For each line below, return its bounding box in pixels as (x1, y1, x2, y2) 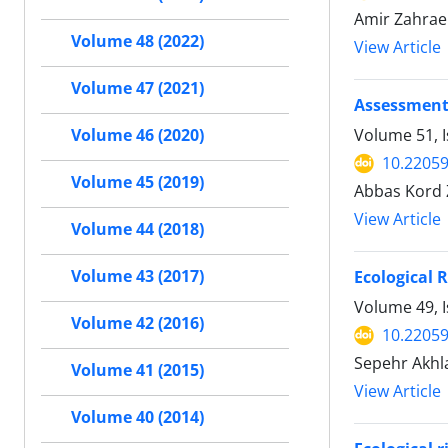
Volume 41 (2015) (71, 359, 204, 382)
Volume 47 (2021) (71, 77, 204, 100)
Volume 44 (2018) (71, 218, 204, 241)
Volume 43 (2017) (71, 265, 204, 288)
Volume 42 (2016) (71, 312, 204, 335)
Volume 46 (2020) (71, 124, 204, 147)
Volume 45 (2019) (71, 171, 204, 194)
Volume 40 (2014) (71, 406, 204, 429)
